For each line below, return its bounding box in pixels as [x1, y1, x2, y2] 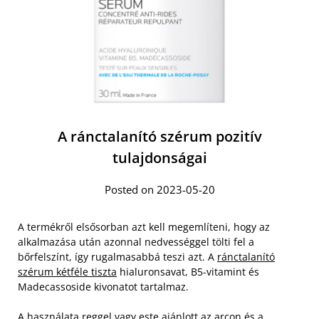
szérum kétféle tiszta [18, 265, 117, 278]
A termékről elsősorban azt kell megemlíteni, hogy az [18, 220, 270, 234]
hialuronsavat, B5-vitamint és [117, 265, 259, 278]
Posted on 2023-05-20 [104, 182, 215, 197]
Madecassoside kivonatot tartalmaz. [18, 280, 189, 293]
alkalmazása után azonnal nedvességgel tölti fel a [18, 235, 254, 249]
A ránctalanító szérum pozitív [57, 127, 262, 146]
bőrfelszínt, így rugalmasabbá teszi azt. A [18, 250, 217, 263]
